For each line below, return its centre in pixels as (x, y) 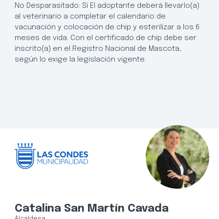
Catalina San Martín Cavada (92, 209)
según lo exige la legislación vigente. (80, 59)
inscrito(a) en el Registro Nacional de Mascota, (98, 49)
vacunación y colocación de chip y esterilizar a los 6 (107, 27)
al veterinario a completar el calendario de (90, 16)
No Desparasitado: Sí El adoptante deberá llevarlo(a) (107, 6)
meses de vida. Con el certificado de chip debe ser (106, 38)
